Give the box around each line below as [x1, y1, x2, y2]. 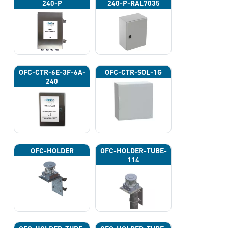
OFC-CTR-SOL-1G [105, 67, 162, 77]
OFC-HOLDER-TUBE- [100, 146, 167, 155]
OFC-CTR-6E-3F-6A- [18, 67, 85, 77]
